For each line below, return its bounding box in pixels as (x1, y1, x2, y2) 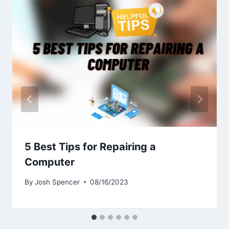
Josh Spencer (35, 177, 80, 186)
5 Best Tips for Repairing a (25, 141, 156, 153)
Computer (25, 156, 75, 169)
